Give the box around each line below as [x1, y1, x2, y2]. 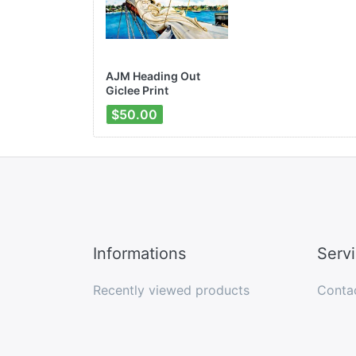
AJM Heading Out [106, 68, 200, 83]
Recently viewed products [93, 281, 250, 298]
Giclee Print [106, 83, 168, 97]
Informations [93, 243, 186, 263]
